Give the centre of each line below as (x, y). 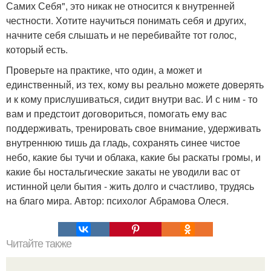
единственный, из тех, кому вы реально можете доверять (135, 85)
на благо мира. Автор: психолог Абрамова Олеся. (117, 201)
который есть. (37, 50)
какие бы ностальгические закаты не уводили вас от (123, 172)
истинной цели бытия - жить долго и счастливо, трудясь (130, 186)
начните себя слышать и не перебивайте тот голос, (121, 35)
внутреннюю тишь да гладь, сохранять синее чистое (123, 143)
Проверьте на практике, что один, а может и (104, 70)
